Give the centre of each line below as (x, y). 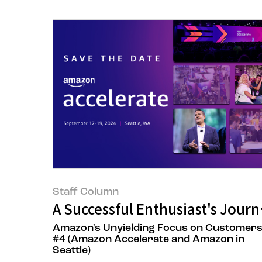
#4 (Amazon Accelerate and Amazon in (149, 240)
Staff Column (86, 192)
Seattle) (72, 251)
